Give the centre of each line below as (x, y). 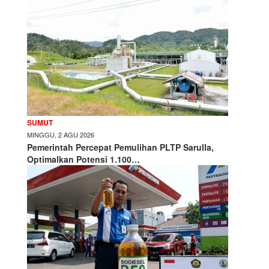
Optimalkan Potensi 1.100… (83, 159)
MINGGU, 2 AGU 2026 (61, 134)
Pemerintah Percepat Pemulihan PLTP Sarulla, (120, 147)
